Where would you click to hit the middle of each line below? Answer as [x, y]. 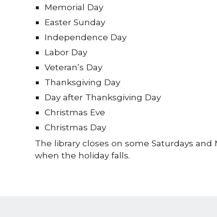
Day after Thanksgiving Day [102, 97]
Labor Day [66, 52]
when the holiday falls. [82, 155]
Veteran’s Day [73, 67]
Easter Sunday [75, 22]
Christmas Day [75, 127]
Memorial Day [74, 7]
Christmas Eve [75, 112]
